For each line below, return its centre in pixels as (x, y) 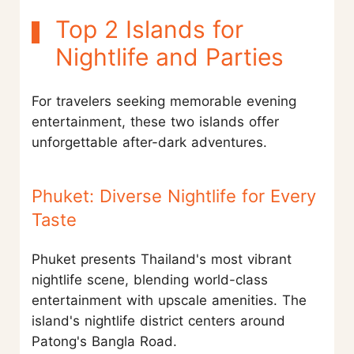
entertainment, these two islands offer (155, 121)
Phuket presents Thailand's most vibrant (162, 259)
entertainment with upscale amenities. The (169, 300)
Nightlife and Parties (169, 56)
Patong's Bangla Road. (104, 341)
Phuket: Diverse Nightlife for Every (174, 196)
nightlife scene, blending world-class (150, 279)
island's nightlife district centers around (158, 320)
